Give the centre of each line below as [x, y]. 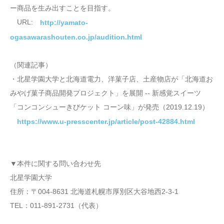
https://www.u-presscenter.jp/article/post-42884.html [106, 122]
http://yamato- [64, 22]
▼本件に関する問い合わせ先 [55, 164]
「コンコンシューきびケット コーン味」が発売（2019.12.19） [109, 107]
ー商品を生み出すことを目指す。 [62, 8]
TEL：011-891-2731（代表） [56, 206]
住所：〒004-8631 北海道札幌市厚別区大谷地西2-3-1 [94, 192]
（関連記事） [31, 65]
